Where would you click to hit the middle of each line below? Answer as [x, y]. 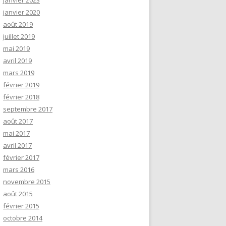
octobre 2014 [23, 218]
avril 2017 [17, 145]
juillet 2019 [19, 36]
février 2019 [21, 85]
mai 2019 [16, 48]
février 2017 [21, 157]
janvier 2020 [21, 12]
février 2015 [21, 206]
